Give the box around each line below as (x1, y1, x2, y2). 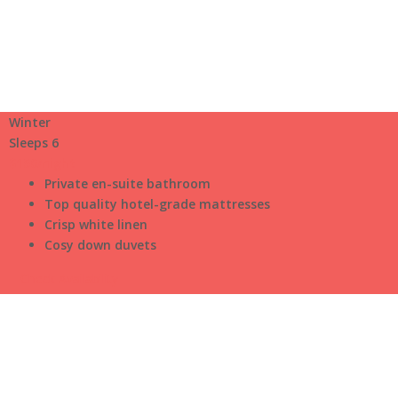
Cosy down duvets (44, 236, 156, 253)
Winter (9, 114, 51, 131)
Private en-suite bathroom (44, 175, 211, 192)
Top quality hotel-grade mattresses (44, 195, 270, 212)
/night (37, 155, 76, 171)
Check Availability (20, 270, 118, 287)
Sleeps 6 (9, 134, 59, 151)
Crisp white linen (44, 216, 147, 233)
